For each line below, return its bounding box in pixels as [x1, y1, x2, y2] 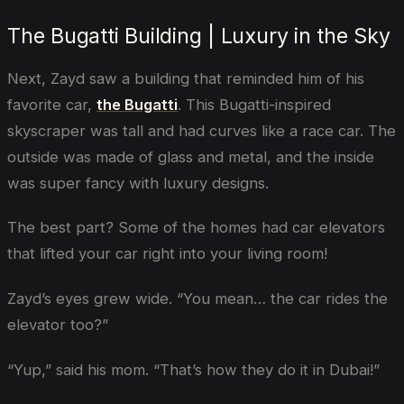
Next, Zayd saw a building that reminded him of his [7, 69, 364, 87]
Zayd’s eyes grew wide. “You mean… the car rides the [7, 289, 388, 308]
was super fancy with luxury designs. [7, 173, 269, 192]
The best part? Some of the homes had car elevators [7, 218, 385, 237]
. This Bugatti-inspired [178, 95, 331, 114]
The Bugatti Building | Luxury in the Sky [7, 23, 390, 50]
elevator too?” [7, 316, 108, 335]
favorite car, [7, 95, 96, 114]
